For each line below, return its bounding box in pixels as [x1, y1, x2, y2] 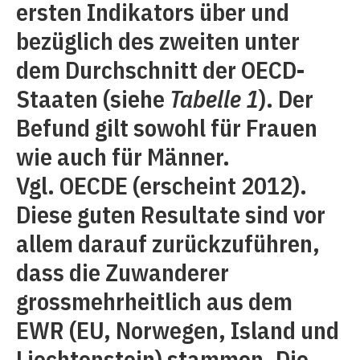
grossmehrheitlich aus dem [16, 285, 292, 317]
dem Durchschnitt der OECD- [16, 54, 305, 85]
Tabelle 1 [170, 83, 259, 114]
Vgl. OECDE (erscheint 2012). [16, 170, 307, 201]
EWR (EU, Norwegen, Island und [16, 314, 339, 346]
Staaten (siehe [16, 83, 170, 114]
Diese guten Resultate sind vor [16, 198, 325, 230]
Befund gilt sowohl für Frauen [16, 112, 317, 143]
